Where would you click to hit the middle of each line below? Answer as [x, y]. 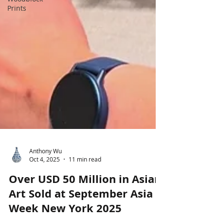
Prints [17, 8]
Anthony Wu [45, 175]
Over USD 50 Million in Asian [85, 203]
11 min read [85, 183]
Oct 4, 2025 [45, 183]
